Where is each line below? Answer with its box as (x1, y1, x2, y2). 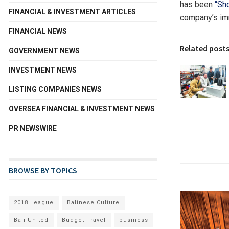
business (119, 217, 148, 224)
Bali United (14, 217, 49, 224)
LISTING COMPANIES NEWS (9, 85, 102, 94)
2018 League (14, 199, 54, 207)
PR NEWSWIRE (9, 124, 57, 133)
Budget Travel (62, 217, 106, 224)
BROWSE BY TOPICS (9, 165, 77, 176)
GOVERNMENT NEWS (9, 47, 80, 55)
